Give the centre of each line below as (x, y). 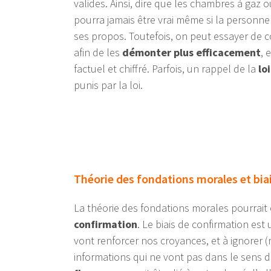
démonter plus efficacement (191, 53)
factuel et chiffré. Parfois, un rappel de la (166, 69)
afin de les (98, 53)
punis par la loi (107, 85)
